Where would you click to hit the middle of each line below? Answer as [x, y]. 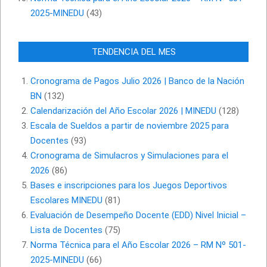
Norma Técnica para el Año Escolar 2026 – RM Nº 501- [138, 245]
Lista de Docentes [66, 230]
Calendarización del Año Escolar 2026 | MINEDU [123, 111]
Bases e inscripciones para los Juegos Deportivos [129, 186]
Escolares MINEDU [66, 201]
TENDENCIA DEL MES [133, 52]
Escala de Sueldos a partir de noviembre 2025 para [130, 126]
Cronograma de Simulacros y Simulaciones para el [129, 156]
